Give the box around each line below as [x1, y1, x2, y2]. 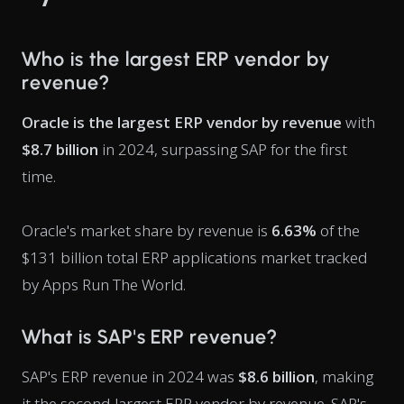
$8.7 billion [22, 139, 98, 160]
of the [317, 220, 360, 241]
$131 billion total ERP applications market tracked [22, 247, 367, 268]
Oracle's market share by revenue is [22, 220, 271, 241]
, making [315, 366, 373, 387]
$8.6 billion [238, 366, 315, 387]
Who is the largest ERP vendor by [22, 47, 330, 71]
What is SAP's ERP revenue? [22, 325, 277, 349]
